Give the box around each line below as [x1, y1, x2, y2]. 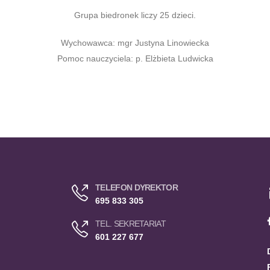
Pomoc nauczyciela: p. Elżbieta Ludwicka [57, 54, 213, 63]
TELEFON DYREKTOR [95, 183, 178, 192]
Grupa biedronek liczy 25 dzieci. [74, 10, 196, 20]
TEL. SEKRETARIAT [95, 219, 166, 228]
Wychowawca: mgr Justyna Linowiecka [61, 38, 209, 48]
